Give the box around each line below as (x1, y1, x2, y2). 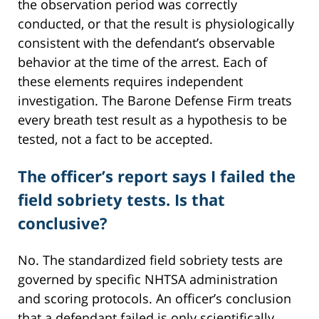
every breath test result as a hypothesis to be (18, 111, 287, 129)
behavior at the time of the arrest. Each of (18, 53, 267, 71)
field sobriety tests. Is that (18, 189, 225, 211)
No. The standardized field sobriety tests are (18, 251, 283, 269)
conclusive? (18, 212, 108, 234)
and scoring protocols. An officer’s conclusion (18, 290, 291, 308)
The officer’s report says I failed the (18, 165, 296, 187)
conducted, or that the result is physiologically (18, 15, 294, 33)
